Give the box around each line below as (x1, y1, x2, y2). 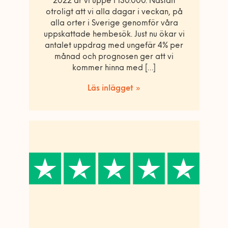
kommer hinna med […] (72, 64, 156, 72)
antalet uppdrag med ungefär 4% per (45, 42, 183, 50)
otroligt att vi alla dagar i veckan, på (45, 8, 183, 16)
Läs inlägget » (88, 84, 140, 93)
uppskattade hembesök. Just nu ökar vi (43, 31, 185, 39)
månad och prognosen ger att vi (54, 53, 174, 61)
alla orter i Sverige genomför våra (50, 19, 178, 27)
